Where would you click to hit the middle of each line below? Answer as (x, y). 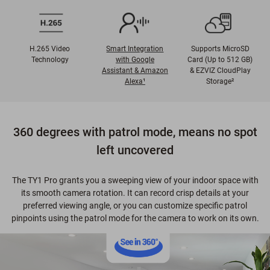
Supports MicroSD (220, 49)
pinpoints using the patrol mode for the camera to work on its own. (135, 218)
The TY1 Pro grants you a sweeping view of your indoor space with (135, 180)
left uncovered (135, 150)
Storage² (220, 81)
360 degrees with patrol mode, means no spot (135, 132)
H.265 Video (50, 49)
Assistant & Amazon (135, 70)
